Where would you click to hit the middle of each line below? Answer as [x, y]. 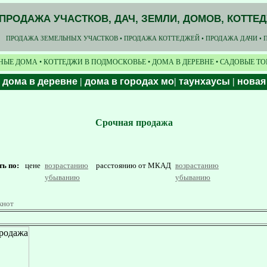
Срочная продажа [134, 122]
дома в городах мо [129, 81]
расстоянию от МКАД [134, 165]
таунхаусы [204, 81]
